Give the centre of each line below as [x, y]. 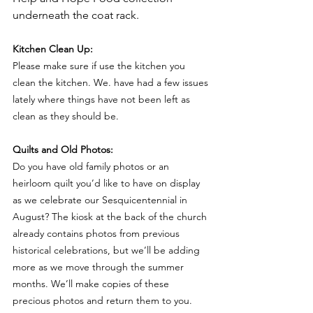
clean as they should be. [66, 116]
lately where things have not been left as [103, 99]
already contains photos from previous [97, 233]
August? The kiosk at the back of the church [111, 216]
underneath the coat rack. [77, 15]
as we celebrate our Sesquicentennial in [101, 199]
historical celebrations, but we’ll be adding [108, 250]
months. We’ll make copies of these [92, 283]
